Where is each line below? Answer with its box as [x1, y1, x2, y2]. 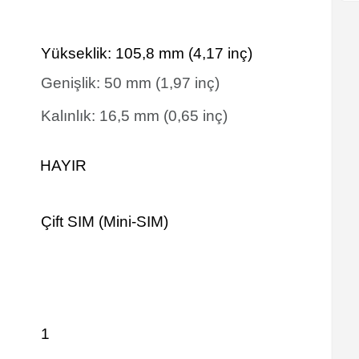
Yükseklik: [41, 45, 115, 62]
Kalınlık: [41, 107, 99, 124]
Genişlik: [41, 75, 104, 91]
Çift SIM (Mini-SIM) [41, 213, 168, 230]
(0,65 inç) [163, 107, 228, 124]
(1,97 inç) [155, 75, 220, 91]
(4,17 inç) [188, 45, 252, 62]
